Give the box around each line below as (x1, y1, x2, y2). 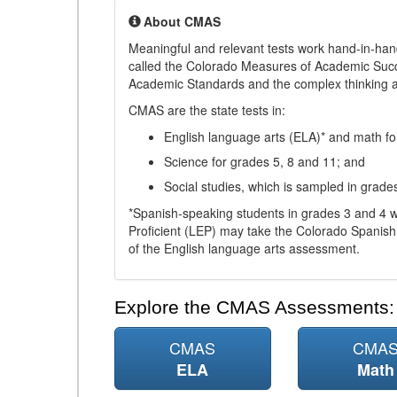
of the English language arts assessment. (128, 239, 360, 257)
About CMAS (144, 12, 221, 30)
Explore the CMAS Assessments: (114, 297, 394, 318)
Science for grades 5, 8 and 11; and (164, 152, 365, 170)
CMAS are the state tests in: (128, 101, 285, 119)
